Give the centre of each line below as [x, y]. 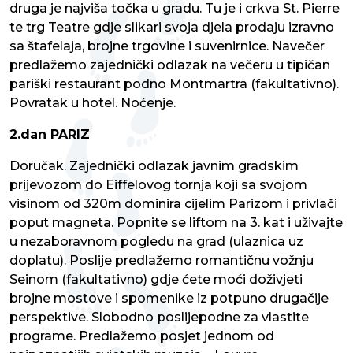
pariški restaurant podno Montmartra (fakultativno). [174, 84]
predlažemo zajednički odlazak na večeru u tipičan [170, 65]
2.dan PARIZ [50, 135]
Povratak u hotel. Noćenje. [93, 103]
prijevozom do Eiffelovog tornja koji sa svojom [158, 185]
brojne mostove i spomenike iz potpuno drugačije [169, 299]
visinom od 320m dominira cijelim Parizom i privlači [173, 204]
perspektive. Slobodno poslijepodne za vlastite [159, 318]
